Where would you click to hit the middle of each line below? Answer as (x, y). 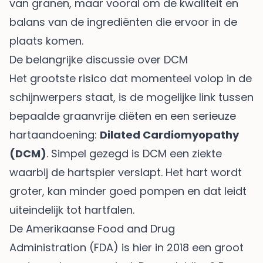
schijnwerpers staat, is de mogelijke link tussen (131, 97)
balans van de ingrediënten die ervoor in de (123, 22)
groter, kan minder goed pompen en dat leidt (128, 191)
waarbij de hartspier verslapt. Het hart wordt (126, 172)
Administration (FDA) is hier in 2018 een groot (127, 247)
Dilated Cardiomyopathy (169, 134)
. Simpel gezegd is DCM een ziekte (134, 153)
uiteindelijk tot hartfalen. (72, 210)
